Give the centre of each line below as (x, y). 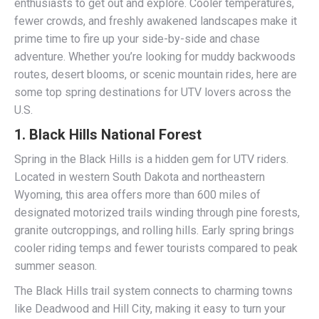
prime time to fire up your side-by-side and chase (137, 39)
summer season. (56, 266)
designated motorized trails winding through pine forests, (157, 213)
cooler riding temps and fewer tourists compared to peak (156, 248)
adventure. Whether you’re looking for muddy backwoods (155, 57)
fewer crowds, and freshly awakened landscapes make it (156, 21)
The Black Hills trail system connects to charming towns (153, 291)
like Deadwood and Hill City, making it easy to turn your (150, 309)
